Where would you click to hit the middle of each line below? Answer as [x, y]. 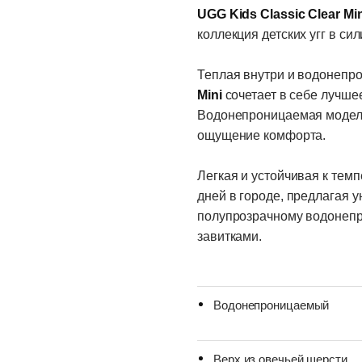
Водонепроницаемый [271, 305]
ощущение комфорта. [262, 136]
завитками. [230, 237]
